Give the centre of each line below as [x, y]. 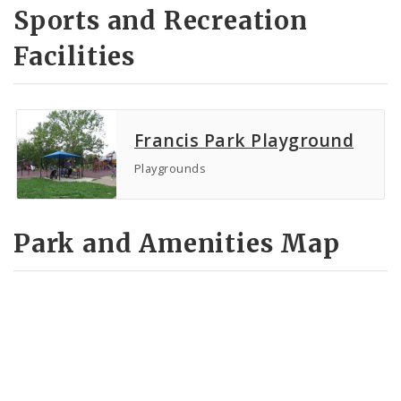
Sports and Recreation [161, 21]
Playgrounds [171, 169]
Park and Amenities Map [177, 243]
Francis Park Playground [244, 141]
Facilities [75, 57]
